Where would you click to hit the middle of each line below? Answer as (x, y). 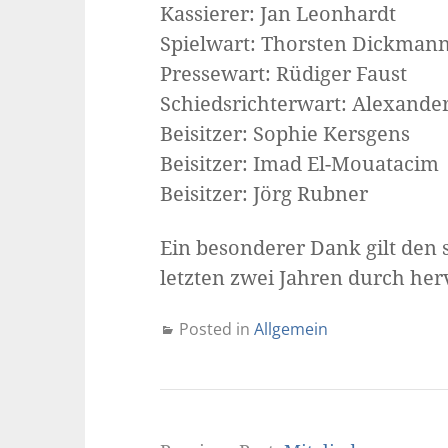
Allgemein (290, 329)
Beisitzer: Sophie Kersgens (284, 134)
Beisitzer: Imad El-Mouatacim (299, 164)
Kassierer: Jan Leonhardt (277, 14)
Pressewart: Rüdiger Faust (283, 74)
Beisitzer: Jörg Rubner (263, 194)
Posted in (216, 329)
